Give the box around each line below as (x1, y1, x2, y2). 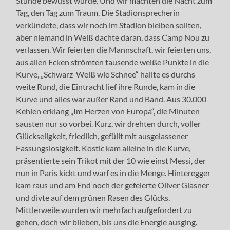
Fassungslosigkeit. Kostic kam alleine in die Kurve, (16, 143, 191, 153)
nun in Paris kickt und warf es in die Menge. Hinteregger (16, 167, 211, 178)
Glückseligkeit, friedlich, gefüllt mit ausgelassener (16, 130, 188, 141)
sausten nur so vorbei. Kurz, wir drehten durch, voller (16, 118, 201, 128)
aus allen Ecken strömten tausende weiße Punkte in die (16, 56, 209, 67)
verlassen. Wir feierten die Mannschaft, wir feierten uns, (16, 44, 212, 54)
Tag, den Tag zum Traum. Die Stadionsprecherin (16, 7, 180, 17)
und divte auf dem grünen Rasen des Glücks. (16, 192, 170, 202)
